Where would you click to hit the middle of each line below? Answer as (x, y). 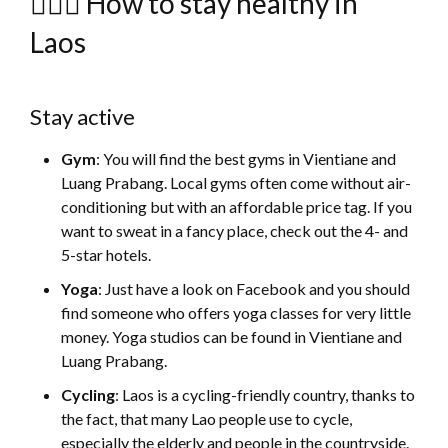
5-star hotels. (106, 255)
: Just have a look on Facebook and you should (254, 289)
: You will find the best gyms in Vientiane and (246, 159)
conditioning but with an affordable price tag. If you (237, 207)
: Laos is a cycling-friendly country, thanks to (265, 395)
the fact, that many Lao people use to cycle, (207, 419)
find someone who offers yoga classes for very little (236, 313)
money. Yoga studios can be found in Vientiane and (232, 337)
